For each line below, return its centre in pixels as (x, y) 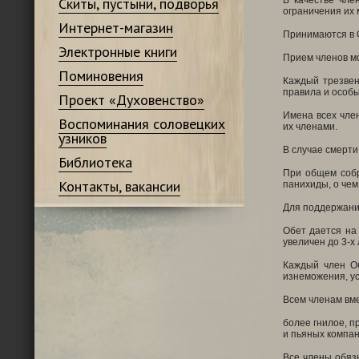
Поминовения (101, 76)
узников (82, 138)
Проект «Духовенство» (131, 100)
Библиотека (95, 162)
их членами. (310, 127)
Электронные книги (117, 52)
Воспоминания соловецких (141, 124)
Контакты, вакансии (119, 186)
